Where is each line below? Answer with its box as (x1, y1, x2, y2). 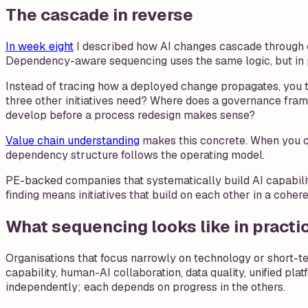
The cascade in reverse (5, 4, 193, 26)
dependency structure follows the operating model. (5, 148, 265, 163)
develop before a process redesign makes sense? (5, 108, 255, 123)
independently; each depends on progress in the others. (5, 280, 285, 295)
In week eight (5, 39, 74, 54)
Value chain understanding (5, 133, 140, 148)
